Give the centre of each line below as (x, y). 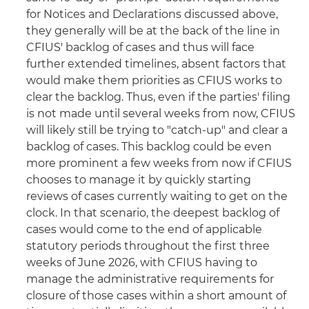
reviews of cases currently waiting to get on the (157, 196)
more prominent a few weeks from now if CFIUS (159, 163)
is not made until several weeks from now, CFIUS (161, 113)
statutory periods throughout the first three (148, 246)
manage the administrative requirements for (150, 279)
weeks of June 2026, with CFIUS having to (142, 262)
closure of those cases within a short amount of (156, 295)
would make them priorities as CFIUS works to (154, 80)
